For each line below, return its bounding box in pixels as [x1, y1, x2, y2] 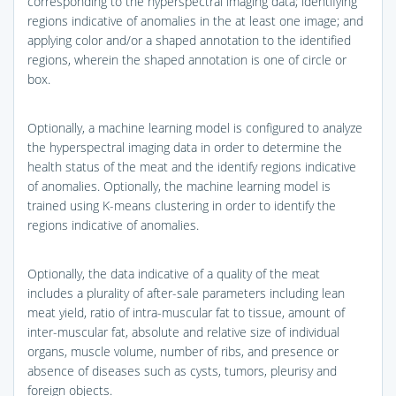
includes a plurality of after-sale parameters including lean [27, 284, 345, 301]
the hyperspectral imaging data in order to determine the [27, 138, 342, 156]
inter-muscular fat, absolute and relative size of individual [27, 323, 339, 340]
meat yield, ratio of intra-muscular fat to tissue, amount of [27, 303, 345, 321]
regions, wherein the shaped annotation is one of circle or [27, 50, 346, 68]
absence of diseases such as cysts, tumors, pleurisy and [27, 362, 337, 379]
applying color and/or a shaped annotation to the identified [27, 31, 351, 49]
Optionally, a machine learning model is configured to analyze [27, 118, 362, 136]
